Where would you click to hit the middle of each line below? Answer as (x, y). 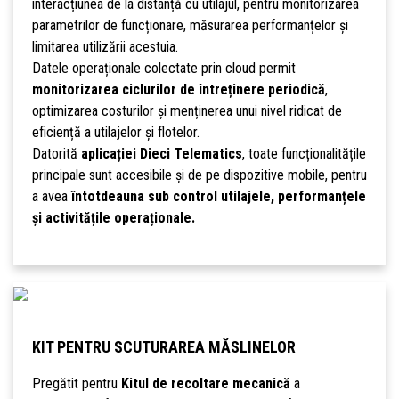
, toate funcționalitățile (304, 154)
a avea (51, 197)
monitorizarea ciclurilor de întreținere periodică (178, 90)
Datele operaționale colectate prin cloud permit (163, 69)
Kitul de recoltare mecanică (205, 384)
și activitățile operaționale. (113, 218)
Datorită (56, 154)
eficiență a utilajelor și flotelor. (115, 133)
